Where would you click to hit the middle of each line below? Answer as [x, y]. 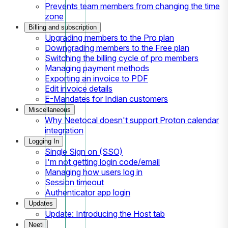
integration [64, 130]
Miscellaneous [50, 109]
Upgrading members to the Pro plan [109, 37]
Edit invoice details [79, 88]
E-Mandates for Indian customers [106, 98]
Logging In [44, 141]
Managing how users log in [94, 172]
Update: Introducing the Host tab [105, 213]
